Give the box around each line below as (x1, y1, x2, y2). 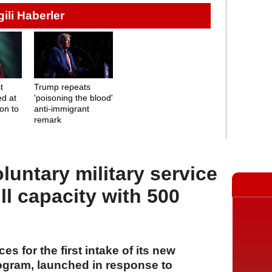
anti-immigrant (33, 103, 89, 114)
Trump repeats (33, 81, 90, 92)
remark (33, 114, 61, 124)
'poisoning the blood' (33, 92, 113, 103)
